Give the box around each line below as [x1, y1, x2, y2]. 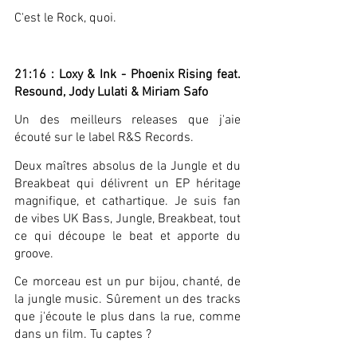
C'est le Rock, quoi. [14, 10, 116, 27]
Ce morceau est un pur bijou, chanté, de [14, 273, 241, 290]
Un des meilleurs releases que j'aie [14, 112, 241, 129]
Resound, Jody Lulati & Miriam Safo [14, 84, 208, 100]
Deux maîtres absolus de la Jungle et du [14, 158, 241, 175]
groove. [14, 245, 53, 262]
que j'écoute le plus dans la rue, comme [14, 308, 241, 325]
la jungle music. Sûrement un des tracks [14, 291, 241, 308]
